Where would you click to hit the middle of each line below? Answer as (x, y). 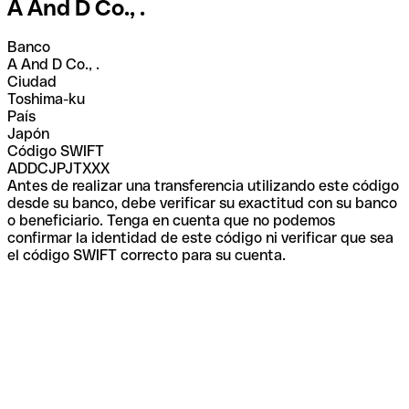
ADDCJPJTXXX (58, 168)
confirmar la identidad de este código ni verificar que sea (200, 237)
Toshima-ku (46, 99)
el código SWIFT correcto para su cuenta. (147, 255)
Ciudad (32, 81)
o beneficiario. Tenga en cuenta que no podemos (171, 220)
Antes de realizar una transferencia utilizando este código (203, 185)
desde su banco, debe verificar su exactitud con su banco (202, 203)
